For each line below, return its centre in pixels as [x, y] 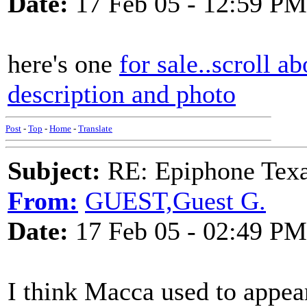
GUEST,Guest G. [175, 201]
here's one [63, 64]
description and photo [122, 94]
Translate [95, 128]
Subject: [54, 171]
